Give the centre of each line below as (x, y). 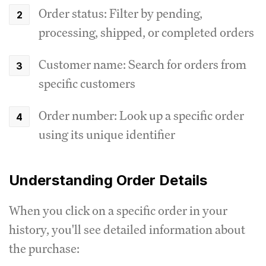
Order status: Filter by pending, (121, 13)
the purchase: (44, 248)
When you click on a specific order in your (118, 210)
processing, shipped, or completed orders (146, 32)
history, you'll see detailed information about (127, 229)
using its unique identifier (107, 134)
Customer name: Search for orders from (142, 64)
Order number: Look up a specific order (141, 115)
